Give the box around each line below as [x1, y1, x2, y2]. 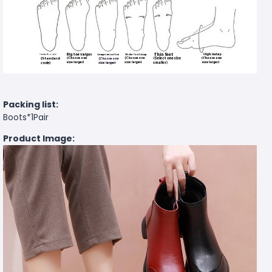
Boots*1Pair [3, 111, 49, 124]
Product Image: [3, 132, 75, 145]
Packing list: [3, 98, 58, 111]
